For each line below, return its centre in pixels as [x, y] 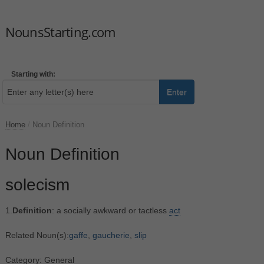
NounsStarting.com [60, 32]
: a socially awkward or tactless [110, 210]
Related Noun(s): [37, 235]
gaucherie [111, 235]
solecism [37, 184]
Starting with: [33, 74]
